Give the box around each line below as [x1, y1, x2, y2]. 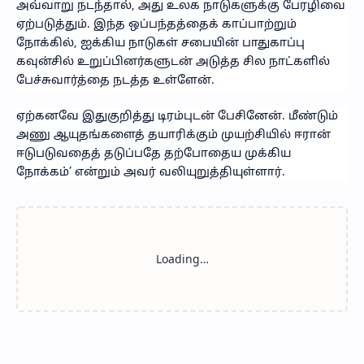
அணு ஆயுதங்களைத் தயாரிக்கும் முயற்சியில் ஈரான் [16, 128, 331, 142]
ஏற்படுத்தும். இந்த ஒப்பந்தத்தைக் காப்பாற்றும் [16, 17, 297, 32]
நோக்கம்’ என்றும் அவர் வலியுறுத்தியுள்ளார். [16, 165, 285, 180]
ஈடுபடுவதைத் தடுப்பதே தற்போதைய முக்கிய [16, 146, 291, 161]
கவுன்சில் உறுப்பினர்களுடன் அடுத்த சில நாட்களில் [16, 54, 330, 69]
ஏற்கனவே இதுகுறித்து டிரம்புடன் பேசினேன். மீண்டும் [16, 109, 338, 123]
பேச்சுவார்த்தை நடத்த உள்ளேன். [16, 73, 214, 88]
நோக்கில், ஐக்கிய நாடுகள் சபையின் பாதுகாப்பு [16, 36, 305, 50]
